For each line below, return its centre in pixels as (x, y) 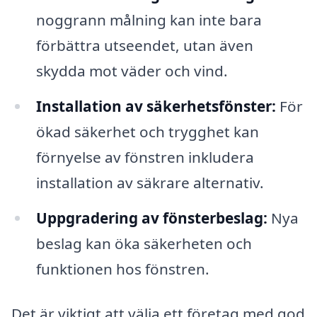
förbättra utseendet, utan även (144, 45)
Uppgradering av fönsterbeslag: (151, 218)
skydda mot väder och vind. (132, 70)
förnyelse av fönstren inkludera (145, 157)
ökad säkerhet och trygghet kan (147, 131)
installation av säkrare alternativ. (150, 182)
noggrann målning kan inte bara (149, 19)
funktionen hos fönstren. (122, 269)
